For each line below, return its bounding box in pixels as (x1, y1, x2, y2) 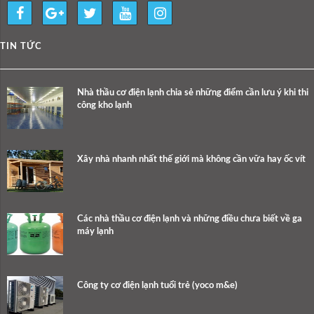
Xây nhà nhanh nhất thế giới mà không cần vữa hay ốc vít (77, 155, 306, 165)
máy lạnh (77, 227, 114, 237)
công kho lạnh (77, 101, 132, 111)
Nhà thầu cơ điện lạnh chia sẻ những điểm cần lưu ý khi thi (77, 88, 308, 98)
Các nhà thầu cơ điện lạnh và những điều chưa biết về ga (77, 214, 302, 224)
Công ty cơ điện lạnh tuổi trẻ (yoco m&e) (77, 281, 238, 291)
